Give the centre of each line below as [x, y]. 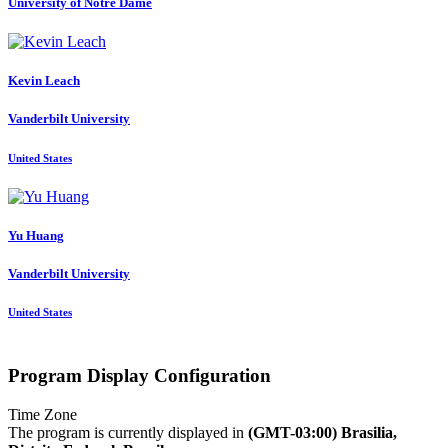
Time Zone [42, 414]
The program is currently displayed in [128, 432]
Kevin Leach [44, 81]
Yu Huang [36, 235]
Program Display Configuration [139, 376]
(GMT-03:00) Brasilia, [322, 432]
